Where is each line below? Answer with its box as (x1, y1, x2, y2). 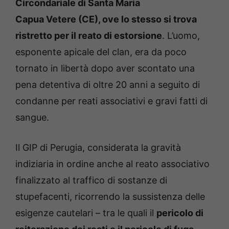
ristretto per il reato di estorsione (15, 30, 162, 41)
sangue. (15, 112, 49, 123)
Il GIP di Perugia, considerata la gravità (15, 142, 181, 153)
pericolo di (156, 208, 203, 219)
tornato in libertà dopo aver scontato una (15, 63, 195, 74)
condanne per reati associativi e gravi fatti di (15, 96, 208, 107)
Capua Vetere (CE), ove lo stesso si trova (15, 14, 197, 25)
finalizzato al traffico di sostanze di (15, 175, 167, 186)
